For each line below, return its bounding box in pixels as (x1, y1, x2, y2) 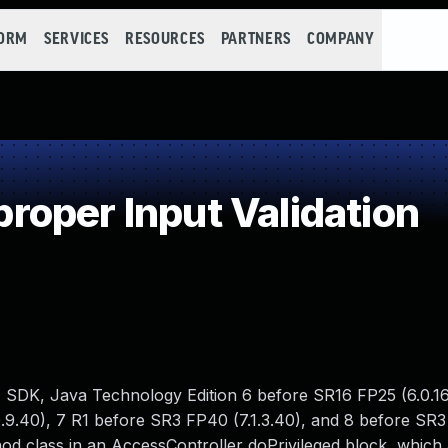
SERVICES (43, 31, 110, 48)
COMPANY (306, 31, 375, 48)
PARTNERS (220, 31, 291, 48)
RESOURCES (125, 31, 205, 48)
